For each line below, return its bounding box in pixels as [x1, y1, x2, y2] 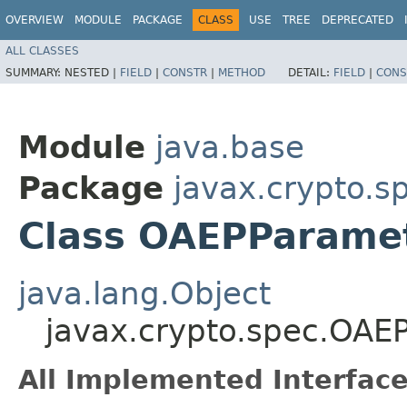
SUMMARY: [5, 65, 65, 79]
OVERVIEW [5, 14, 64, 26]
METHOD [218, 65, 265, 79]
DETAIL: [288, 65, 333, 79]
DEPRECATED [322, 14, 393, 26]
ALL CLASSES [5, 44, 79, 57]
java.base [155, 128, 304, 165]
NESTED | [65, 65, 120, 79]
